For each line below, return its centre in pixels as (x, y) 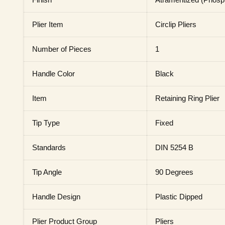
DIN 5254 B (174, 147)
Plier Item (48, 24)
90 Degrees (174, 172)
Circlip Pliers (176, 24)
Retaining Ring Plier (187, 98)
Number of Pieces (62, 49)
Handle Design (56, 197)
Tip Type (46, 123)
